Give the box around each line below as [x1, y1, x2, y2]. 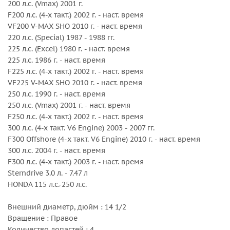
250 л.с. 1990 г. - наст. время [8, 89, 105, 99]
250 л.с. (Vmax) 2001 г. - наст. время [8, 101, 130, 110]
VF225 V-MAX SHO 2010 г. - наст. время [8, 78, 142, 87]
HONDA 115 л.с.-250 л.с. [8, 180, 87, 189]
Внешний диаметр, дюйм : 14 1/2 [8, 202, 126, 212]
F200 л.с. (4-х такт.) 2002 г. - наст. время [8, 10, 144, 20]
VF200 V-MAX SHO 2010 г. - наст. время [8, 22, 142, 31]
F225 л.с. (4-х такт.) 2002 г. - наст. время [8, 67, 144, 76]
